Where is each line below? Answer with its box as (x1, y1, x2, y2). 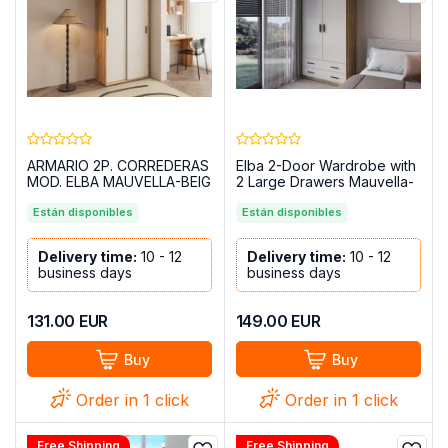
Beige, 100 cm (235, 189, 329, 207)
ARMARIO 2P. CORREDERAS (27, 157, 210, 175)
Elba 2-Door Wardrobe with (235, 157, 416, 175)
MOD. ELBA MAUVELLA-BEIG (27, 173, 212, 191)
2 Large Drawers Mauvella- (235, 173, 414, 191)
